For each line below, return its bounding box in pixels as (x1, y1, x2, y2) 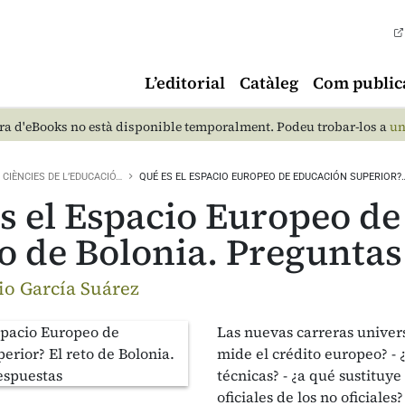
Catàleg (240, 71, 298, 94)
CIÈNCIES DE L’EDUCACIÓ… (3, 171, 122, 183)
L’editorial (145, 71, 225, 94)
